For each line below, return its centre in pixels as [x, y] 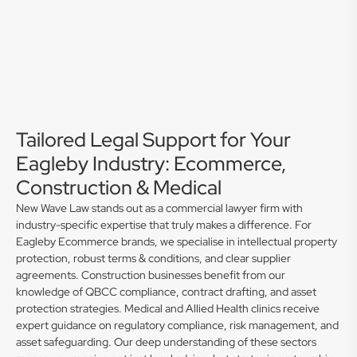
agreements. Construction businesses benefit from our [151, 275]
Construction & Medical [119, 188]
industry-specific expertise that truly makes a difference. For [164, 225]
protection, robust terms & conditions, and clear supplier [153, 258]
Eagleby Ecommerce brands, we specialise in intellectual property [177, 241]
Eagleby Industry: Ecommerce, [151, 164]
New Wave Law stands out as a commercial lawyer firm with [159, 208]
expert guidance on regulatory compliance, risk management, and [177, 325]
